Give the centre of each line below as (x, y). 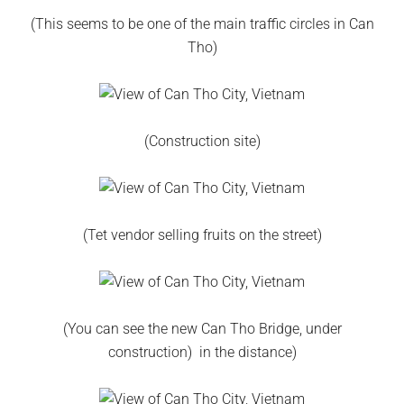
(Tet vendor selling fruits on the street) (202, 235)
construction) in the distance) (202, 352)
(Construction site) (202, 141)
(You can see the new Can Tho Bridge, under (202, 329)
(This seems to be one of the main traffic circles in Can (202, 24)
